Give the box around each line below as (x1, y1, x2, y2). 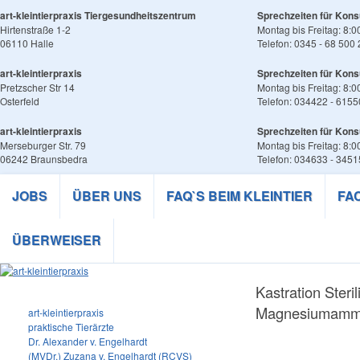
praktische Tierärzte (28, 320, 114, 333)
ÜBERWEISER (12, 231, 101, 249)
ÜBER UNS (72, 186, 141, 205)
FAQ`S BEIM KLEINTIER (166, 186, 313, 205)
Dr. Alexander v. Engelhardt (28, 334, 147, 348)
